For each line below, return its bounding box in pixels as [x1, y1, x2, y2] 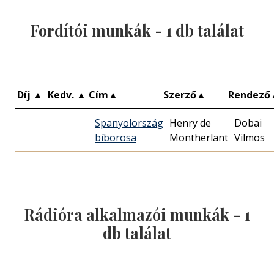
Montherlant [169, 131, 228, 145]
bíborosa [95, 131, 136, 145]
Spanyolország [95, 116, 163, 130]
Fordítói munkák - [30, 20, 166, 41]
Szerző [163, 88, 196, 102]
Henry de [169, 116, 211, 130]
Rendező [228, 88, 270, 102]
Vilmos [234, 131, 265, 145]
